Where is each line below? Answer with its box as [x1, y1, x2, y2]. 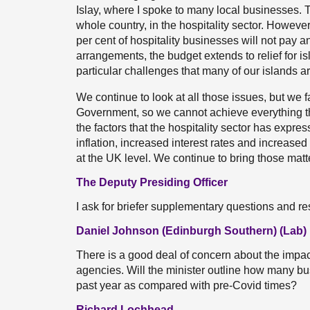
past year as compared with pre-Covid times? [76, 280, 297, 291]
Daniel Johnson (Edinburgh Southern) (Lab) [76, 225, 307, 237]
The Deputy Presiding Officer [76, 176, 228, 188]
